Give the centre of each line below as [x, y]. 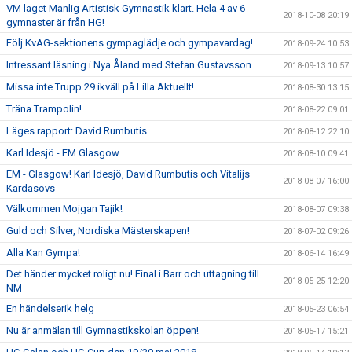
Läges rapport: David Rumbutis [77, 130]
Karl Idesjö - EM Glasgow [63, 152]
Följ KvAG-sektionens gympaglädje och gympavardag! [130, 42]
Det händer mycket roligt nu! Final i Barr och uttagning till [133, 273]
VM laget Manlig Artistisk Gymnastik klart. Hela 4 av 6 [126, 8]
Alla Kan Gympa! [43, 252]
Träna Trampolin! [44, 108]
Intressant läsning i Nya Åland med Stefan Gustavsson [129, 64]
